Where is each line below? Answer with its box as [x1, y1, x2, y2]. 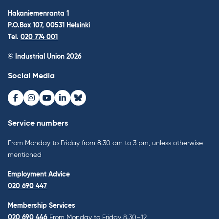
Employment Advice [8, 171, 70, 178]
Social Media [8, 72, 55, 80]
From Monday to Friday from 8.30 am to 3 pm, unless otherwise [8, 139, 203, 147]
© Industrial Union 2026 [8, 53, 82, 60]
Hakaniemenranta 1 [8, 10, 69, 17]
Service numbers [8, 119, 68, 128]
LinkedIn [62, 98, 91, 107]
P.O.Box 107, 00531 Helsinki [8, 22, 90, 29]
